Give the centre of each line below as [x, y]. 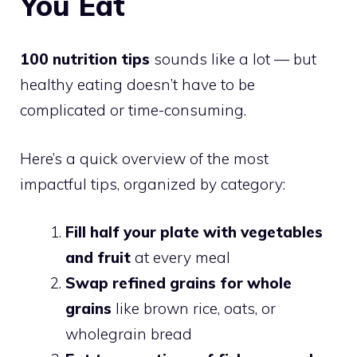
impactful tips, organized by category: [153, 184]
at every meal [180, 257]
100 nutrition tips [85, 59]
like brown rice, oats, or [194, 308]
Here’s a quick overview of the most [144, 158]
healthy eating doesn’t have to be [137, 84]
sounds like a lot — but [233, 59]
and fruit [98, 257]
